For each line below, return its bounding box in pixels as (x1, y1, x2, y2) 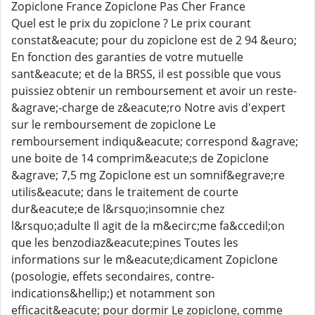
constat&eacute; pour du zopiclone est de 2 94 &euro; (11, 32, 297, 48)
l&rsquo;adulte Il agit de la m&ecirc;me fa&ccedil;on (11, 218, 285, 233)
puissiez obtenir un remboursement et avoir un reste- (11, 83, 297, 98)
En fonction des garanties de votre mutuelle (11, 49, 243, 65)
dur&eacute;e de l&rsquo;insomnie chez (11, 201, 224, 217)
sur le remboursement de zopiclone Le (11, 117, 216, 132)
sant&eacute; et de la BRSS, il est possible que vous (11, 66, 281, 82)
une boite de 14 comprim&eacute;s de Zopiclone (11, 150, 269, 166)
